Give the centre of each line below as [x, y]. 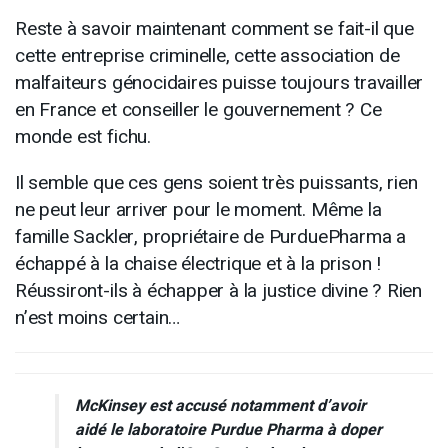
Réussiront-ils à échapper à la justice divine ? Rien [219, 290]
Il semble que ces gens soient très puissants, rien [216, 182]
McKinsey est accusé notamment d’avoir [220, 405]
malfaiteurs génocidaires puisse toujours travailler [219, 82]
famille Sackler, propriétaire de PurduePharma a [210, 236]
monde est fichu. [83, 136]
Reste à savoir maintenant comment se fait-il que [214, 28]
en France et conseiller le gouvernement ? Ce [198, 109]
